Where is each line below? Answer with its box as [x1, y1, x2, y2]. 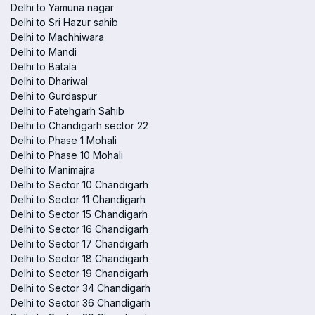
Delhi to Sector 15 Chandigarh [11, 208, 148, 220]
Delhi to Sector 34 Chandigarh [11, 282, 150, 294]
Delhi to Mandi [11, 46, 77, 58]
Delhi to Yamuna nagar [11, 1, 114, 13]
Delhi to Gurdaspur [11, 90, 97, 102]
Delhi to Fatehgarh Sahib [11, 105, 124, 117]
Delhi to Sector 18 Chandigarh [11, 252, 148, 264]
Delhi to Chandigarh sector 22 [11, 120, 148, 131]
